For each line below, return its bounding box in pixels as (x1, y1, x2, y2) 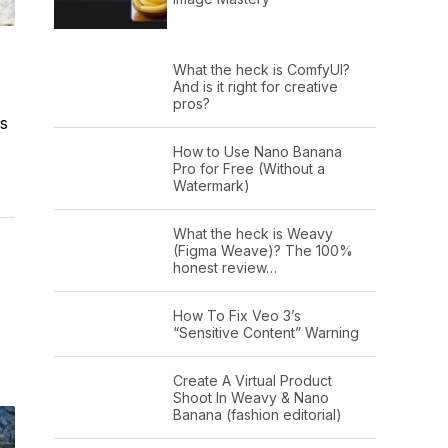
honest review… (172, 258, 277, 276)
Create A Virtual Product (172, 371, 332, 389)
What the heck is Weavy (172, 224, 333, 242)
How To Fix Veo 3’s (172, 306, 301, 324)
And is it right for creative (172, 77, 338, 95)
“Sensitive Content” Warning (172, 323, 359, 341)
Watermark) (172, 176, 250, 194)
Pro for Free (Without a (172, 159, 325, 177)
